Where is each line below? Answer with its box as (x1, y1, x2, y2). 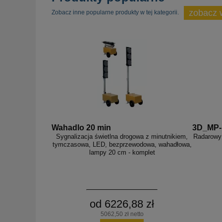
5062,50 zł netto (100, 211, 144, 218)
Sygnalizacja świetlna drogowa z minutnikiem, (56, 133, 188, 141)
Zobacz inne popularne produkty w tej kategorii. (52, 9, 179, 16)
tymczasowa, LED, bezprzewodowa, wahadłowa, (52, 141, 192, 149)
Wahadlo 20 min (52, 123, 111, 132)
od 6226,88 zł (90, 198, 154, 211)
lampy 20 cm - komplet (89, 149, 155, 157)
